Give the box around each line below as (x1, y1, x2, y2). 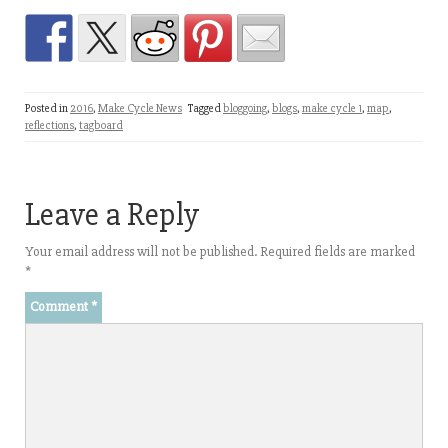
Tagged (188, 101, 223, 116)
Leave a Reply (25, 195, 199, 234)
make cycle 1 (302, 101, 362, 116)
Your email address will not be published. (25, 243, 257, 260)
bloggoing (223, 101, 267, 116)
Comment (30, 298, 91, 315)
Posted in (25, 101, 70, 116)
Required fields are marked (260, 243, 415, 260)
